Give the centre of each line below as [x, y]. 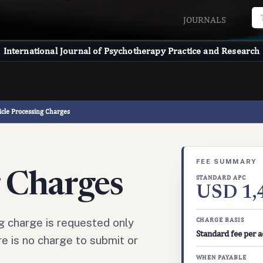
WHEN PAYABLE [221, 257]
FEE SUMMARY [226, 162]
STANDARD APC [221, 177]
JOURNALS [205, 20]
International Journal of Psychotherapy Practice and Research [131, 51]
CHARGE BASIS [220, 220]
